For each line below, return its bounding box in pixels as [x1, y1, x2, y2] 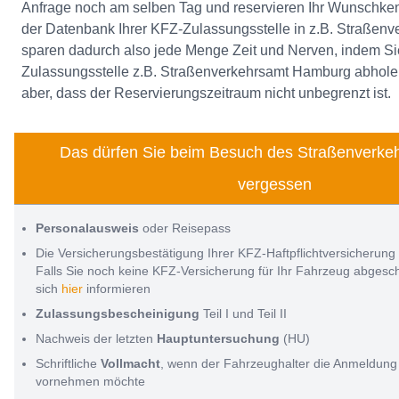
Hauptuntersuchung [157, 331, 280, 346]
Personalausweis [36, 221, 139, 236]
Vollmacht [101, 356, 160, 371]
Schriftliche [36, 356, 101, 371]
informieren [83, 281, 151, 297]
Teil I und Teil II [199, 306, 287, 322]
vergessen [237, 175, 312, 194]
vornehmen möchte [36, 374, 145, 389]
